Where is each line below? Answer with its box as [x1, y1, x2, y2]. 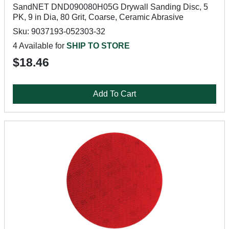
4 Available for [13, 41, 66, 50]
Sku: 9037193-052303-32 [13, 27, 105, 36]
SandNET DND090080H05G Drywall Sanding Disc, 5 [13, 3, 208, 11]
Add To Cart [93, 89, 136, 98]
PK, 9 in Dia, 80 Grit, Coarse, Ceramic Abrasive [13, 13, 184, 21]
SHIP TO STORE [66, 41, 130, 50]
